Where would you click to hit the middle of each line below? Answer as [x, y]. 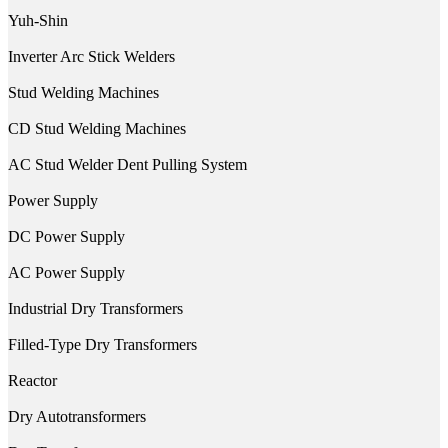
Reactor [32, 380]
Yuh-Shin [38, 20]
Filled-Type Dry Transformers [102, 344]
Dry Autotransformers [77, 416]
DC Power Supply [66, 236]
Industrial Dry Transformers [95, 308]
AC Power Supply [66, 272]
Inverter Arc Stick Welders [91, 56]
